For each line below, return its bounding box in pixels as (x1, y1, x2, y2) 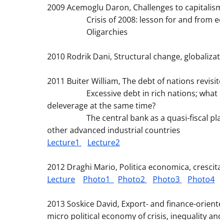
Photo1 (83, 174, 114, 185)
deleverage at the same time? (47, 100, 156, 111)
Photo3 (153, 174, 182, 185)
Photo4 (188, 174, 215, 185)
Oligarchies (47, 27, 128, 37)
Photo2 (118, 174, 147, 185)
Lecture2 (87, 137, 120, 148)
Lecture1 (47, 137, 82, 148)
